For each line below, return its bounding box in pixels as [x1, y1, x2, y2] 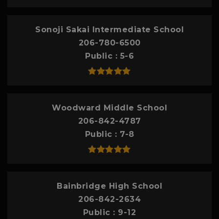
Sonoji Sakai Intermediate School [35, 24, 184, 34]
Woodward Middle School [52, 103, 167, 112]
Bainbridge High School [57, 181, 162, 191]
